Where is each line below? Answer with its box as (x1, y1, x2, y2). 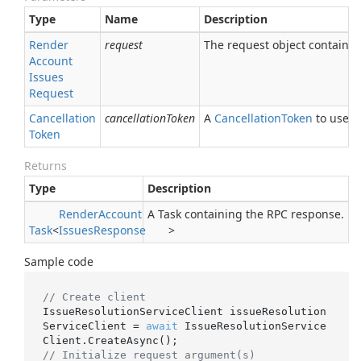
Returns (24, 158, 67, 173)
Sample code (24, 254, 93, 269)
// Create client (42, 290, 146, 303)
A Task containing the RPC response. (147, 206, 344, 222)
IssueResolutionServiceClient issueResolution (42, 305, 326, 317)
